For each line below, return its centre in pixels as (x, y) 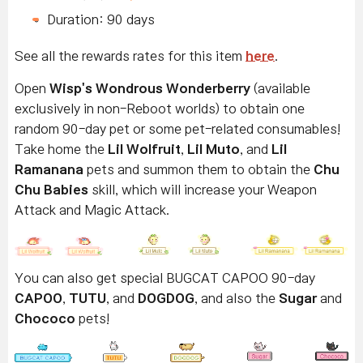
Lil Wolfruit (144, 149)
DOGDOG (166, 298)
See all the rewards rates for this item (130, 56)
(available (280, 89)
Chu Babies (53, 190)
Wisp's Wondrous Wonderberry (150, 89)
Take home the (61, 149)
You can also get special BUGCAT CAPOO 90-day (165, 278)
